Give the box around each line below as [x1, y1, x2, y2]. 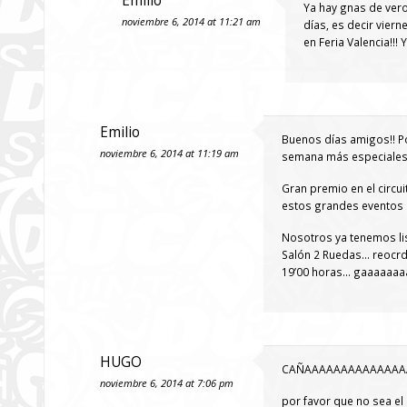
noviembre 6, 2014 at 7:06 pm [100, 376, 233, 390]
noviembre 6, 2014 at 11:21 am [122, 15, 261, 28]
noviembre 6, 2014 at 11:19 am [100, 146, 239, 160]
